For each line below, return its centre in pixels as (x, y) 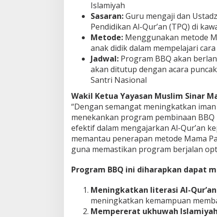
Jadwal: (105, 58)
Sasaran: (107, 16)
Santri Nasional (119, 80)
